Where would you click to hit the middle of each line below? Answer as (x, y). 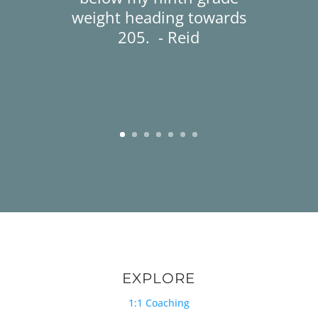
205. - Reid (159, 37)
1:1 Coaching (159, 303)
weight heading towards (159, 17)
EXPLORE (159, 278)
